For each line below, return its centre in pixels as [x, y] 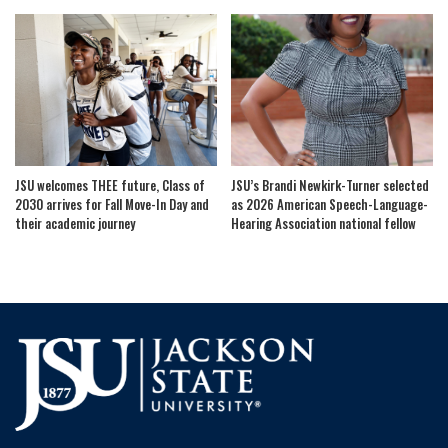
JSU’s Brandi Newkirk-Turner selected [330, 184]
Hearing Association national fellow [325, 222]
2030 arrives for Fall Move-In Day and [112, 203]
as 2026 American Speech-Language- [329, 203]
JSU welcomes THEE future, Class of [110, 184]
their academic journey [76, 222]
